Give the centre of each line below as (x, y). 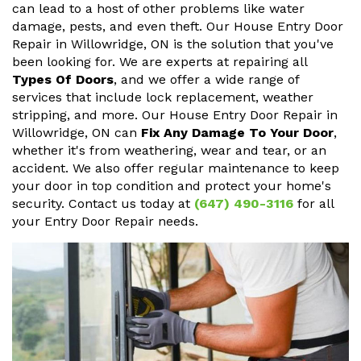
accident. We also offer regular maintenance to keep (176, 168)
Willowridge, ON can (77, 133)
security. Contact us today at (103, 204)
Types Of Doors (63, 80)
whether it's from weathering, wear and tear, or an (169, 151)
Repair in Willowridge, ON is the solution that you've (173, 44)
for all (313, 204)
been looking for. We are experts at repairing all (160, 62)
